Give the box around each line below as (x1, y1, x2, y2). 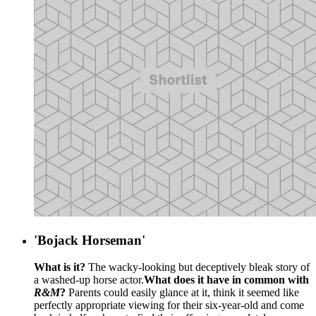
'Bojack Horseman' (34, 232, 145, 248)
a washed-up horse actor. (34, 274, 144, 286)
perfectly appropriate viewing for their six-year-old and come (34, 299, 304, 312)
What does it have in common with (144, 274, 309, 286)
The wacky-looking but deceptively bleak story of (85, 261, 310, 274)
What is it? (34, 261, 85, 274)
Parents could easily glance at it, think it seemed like (66, 286, 299, 299)
